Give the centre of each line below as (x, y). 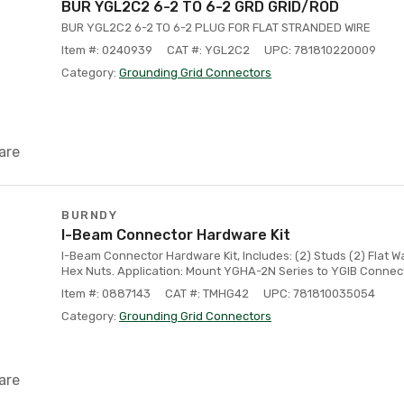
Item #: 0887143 (106, 294)
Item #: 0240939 (107, 50)
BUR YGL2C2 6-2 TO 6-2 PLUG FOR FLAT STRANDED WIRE (216, 28)
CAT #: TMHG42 (207, 294)
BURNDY (89, 215)
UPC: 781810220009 (320, 50)
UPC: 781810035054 (319, 294)
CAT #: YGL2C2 (208, 50)
